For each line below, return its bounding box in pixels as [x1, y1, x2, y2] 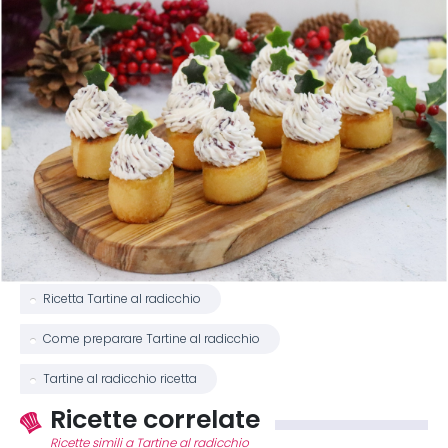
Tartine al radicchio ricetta [43, 372, 197, 386]
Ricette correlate [50, 403, 260, 435]
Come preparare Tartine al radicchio [43, 332, 260, 346]
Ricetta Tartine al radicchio [43, 292, 201, 306]
